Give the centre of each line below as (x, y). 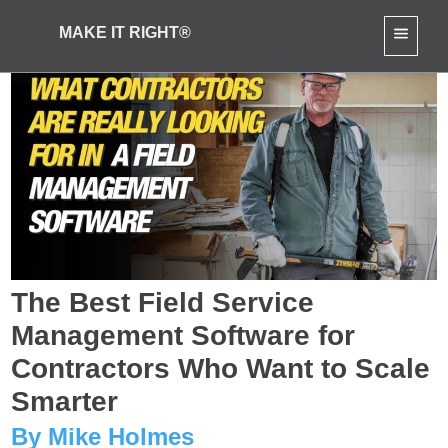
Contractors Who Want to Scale (221, 369)
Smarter (65, 402)
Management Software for (183, 336)
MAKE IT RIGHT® (125, 32)
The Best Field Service (163, 303)
